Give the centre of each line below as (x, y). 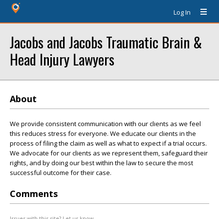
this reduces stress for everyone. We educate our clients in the (103, 133)
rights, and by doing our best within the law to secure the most (101, 163)
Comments (34, 194)
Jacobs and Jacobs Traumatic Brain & (106, 42)
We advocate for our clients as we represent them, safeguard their (109, 153)
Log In (182, 12)
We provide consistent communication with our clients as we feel (105, 124)
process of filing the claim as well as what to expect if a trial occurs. (108, 143)
